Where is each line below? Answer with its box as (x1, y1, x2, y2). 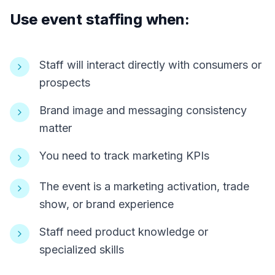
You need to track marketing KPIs (39, 149, 209, 162)
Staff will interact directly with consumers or (39, 58, 261, 71)
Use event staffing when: (10, 10, 190, 28)
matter (39, 122, 72, 134)
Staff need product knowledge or (39, 225, 208, 238)
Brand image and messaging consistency (39, 104, 247, 117)
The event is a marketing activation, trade (39, 180, 249, 193)
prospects (39, 76, 90, 89)
